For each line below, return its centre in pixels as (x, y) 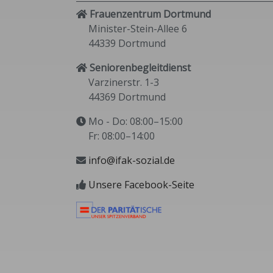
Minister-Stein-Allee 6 (132, 29)
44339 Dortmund (121, 44)
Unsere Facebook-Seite (141, 185)
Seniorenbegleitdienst (140, 68)
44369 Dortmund (121, 97)
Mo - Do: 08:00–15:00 (134, 122)
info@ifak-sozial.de (132, 161)
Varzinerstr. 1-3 (118, 83)
